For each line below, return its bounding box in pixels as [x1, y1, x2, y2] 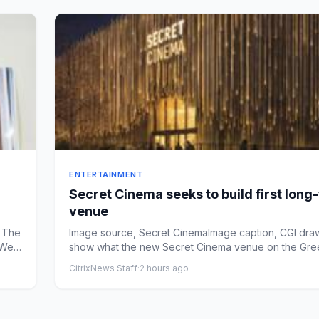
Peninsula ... [69, 255, 123, 267]
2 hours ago [140, 263, 189, 273]
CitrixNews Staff [69, 263, 137, 273]
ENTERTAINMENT [69, 169, 143, 179]
